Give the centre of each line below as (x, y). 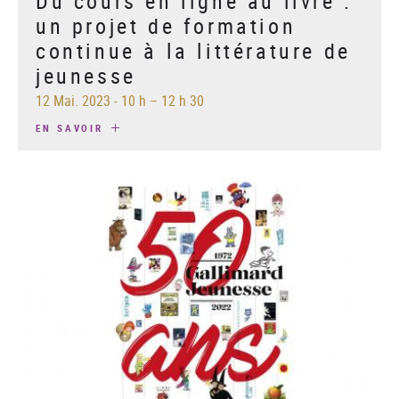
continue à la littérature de (193, 50)
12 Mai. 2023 (73, 100)
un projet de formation (166, 25)
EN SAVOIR (72, 127)
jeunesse (86, 75)
